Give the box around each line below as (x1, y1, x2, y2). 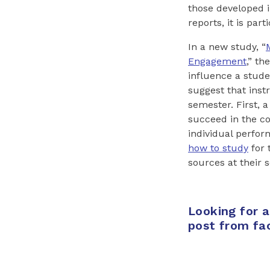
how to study (188, 142, 248, 154)
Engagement (188, 55, 246, 67)
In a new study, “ (188, 41, 266, 53)
